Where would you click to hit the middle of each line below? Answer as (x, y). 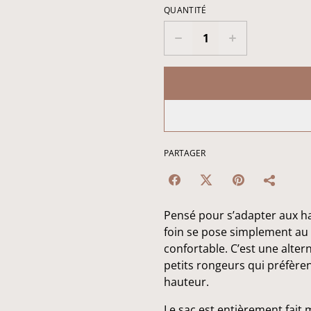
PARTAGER (185, 153)
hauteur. (186, 282)
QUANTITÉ (185, 10)
